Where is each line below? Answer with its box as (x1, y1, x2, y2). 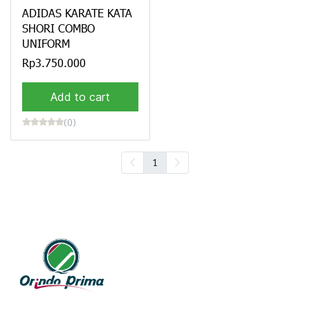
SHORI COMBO (22, 20, 95, 35)
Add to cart (50, 89, 110, 104)
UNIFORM (22, 35, 70, 51)
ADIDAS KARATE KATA (22, 5, 132, 20)
